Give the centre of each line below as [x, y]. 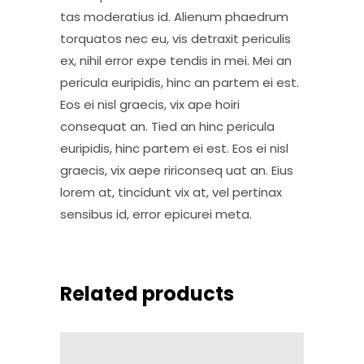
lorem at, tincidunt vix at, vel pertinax [171, 192]
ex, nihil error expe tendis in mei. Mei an [176, 60]
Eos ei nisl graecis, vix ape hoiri [150, 104]
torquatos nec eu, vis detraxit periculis [175, 38]
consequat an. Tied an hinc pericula [167, 126]
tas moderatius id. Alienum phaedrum [174, 16]
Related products [147, 293]
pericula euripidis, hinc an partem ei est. [180, 82]
